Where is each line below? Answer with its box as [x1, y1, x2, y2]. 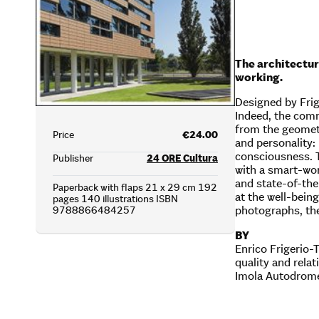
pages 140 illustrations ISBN [53, 192, 178, 206]
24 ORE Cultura [147, 152, 218, 165]
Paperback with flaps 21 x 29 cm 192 [53, 181, 217, 194]
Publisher [53, 152, 93, 165]
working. [235, 70, 283, 84]
